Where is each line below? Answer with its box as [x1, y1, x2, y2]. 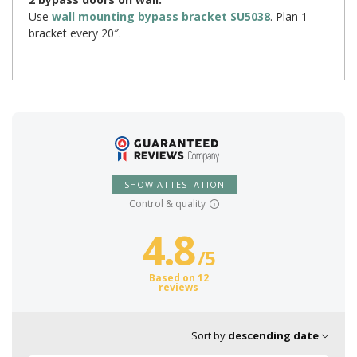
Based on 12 [148, 270, 209, 284]
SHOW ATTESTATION [124, 178, 225, 190]
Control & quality [128, 196, 206, 210]
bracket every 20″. [29, 25, 121, 41]
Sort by [191, 328, 226, 343]
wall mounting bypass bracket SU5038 [52, 8, 270, 24]
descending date [228, 328, 319, 343]
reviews [159, 280, 198, 294]
